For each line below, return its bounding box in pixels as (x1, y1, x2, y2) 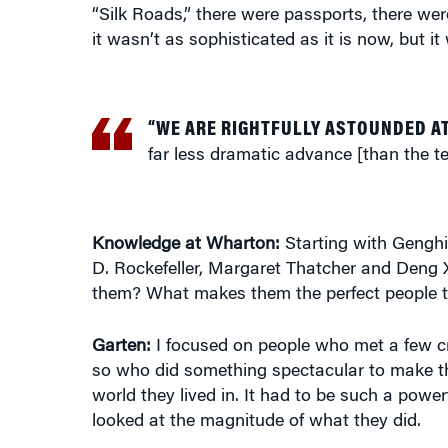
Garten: (91, 338, 151, 356)
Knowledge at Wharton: (91, 236, 280, 254)
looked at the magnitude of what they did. (91, 413, 421, 431)
